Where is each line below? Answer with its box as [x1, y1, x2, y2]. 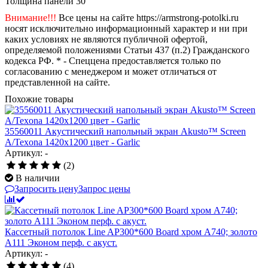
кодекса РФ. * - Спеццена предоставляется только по [5, 55, 221, 66]
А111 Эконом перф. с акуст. [5, 237, 117, 248]
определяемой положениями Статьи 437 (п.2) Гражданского [5, 44, 249, 55]
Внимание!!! [5, 12, 56, 23]
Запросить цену [14, 183, 78, 194]
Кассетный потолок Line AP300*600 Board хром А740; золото [5, 226, 257, 237]
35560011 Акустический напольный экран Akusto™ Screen [5, 126, 246, 136]
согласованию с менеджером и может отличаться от [5, 66, 217, 77]
